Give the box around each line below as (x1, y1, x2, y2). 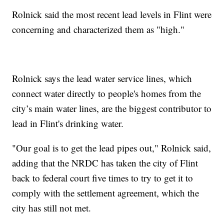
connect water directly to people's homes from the (12, 86, 201, 99)
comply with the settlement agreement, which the (12, 186, 199, 199)
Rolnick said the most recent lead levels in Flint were (12, 7, 212, 20)
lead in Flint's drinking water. (12, 116, 130, 129)
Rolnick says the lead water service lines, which (12, 71, 192, 84)
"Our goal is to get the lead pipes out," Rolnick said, (12, 141, 211, 154)
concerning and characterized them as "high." (12, 22, 191, 35)
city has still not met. (12, 201, 97, 214)
